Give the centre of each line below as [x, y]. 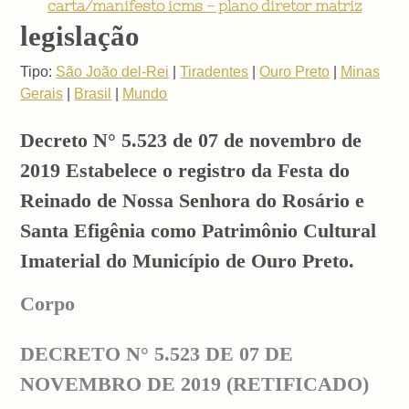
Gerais [42, 93]
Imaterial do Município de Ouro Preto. [188, 261]
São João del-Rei [113, 71]
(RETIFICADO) [295, 384]
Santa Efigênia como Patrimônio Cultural [199, 231]
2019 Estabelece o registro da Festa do [185, 171]
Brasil [93, 93]
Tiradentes [215, 71]
